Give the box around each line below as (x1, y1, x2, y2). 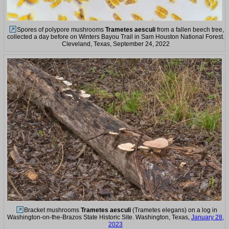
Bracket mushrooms (24, 207, 81, 214)
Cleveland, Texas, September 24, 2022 (61, 40, 170, 48)
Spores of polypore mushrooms (17, 26, 105, 33)
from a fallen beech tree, (155, 26, 224, 33)
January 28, (191, 214, 224, 221)
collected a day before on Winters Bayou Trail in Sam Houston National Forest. (7, 33, 224, 40)
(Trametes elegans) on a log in (130, 207, 217, 214)
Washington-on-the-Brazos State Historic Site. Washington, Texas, (7, 214, 191, 221)
